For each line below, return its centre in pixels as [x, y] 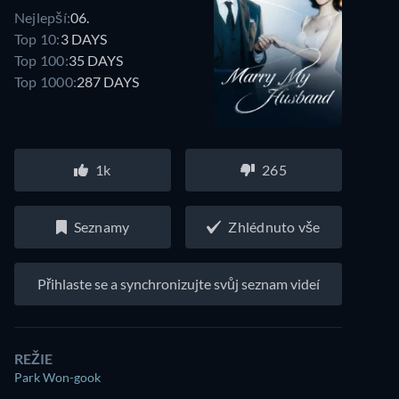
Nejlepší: [43, 17]
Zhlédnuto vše [274, 227]
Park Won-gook [57, 377]
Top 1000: [46, 81]
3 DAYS [83, 38]
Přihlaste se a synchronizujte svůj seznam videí [178, 284]
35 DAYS [95, 60]
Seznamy [102, 227]
